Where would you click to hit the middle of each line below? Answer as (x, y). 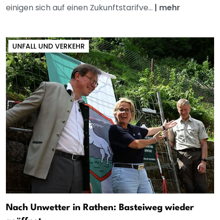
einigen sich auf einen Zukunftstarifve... (80, 7)
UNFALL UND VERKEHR (49, 46)
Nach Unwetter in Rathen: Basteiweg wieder (100, 207)
